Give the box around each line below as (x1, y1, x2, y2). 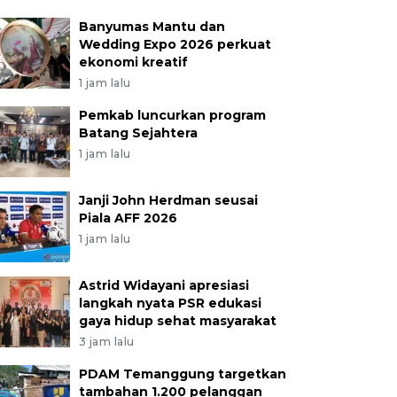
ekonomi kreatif (78, 54, 188, 70)
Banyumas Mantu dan (78, 19, 225, 35)
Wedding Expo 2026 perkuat (78, 36, 271, 52)
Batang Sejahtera (78, 125, 198, 141)
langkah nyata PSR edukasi (78, 295, 261, 311)
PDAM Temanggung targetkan (78, 366, 286, 382)
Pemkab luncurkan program (78, 107, 266, 123)
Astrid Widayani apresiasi (78, 277, 249, 293)
